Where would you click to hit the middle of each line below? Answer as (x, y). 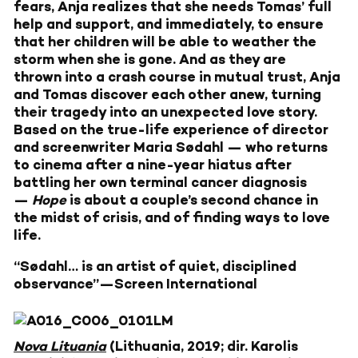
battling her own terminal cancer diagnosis (160, 183)
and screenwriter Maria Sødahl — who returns (171, 147)
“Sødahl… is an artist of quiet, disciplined (155, 267)
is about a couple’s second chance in (192, 200)
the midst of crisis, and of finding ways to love (172, 218)
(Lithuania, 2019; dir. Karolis (202, 346)
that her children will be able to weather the (165, 42)
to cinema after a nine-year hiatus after (153, 165)
